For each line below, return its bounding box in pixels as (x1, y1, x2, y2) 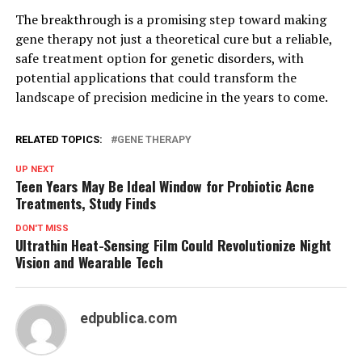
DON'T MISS (15, 222, 69, 234)
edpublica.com (79, 309, 177, 326)
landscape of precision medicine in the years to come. (15, 87, 328, 106)
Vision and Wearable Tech (15, 250, 163, 272)
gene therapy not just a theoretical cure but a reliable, (15, 29, 332, 48)
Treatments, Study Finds (15, 192, 156, 213)
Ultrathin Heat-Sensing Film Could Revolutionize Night (15, 234, 332, 255)
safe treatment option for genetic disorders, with (15, 48, 304, 67)
